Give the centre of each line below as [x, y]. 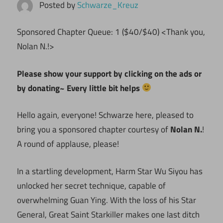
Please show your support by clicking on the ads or [109, 73]
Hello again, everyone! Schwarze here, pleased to [105, 115]
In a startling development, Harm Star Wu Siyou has [110, 171]
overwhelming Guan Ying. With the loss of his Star [107, 200]
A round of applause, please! [68, 144]
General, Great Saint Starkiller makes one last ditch [108, 214]
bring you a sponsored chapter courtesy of [94, 130]
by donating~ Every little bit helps [79, 88]
